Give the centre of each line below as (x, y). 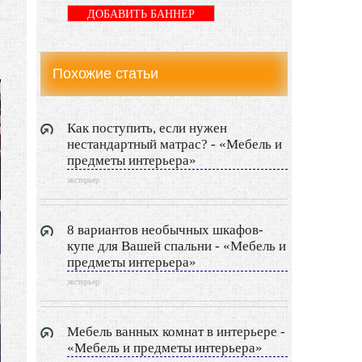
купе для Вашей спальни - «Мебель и (177, 246)
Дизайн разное (93, 86)
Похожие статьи (105, 74)
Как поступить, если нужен (147, 128)
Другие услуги (93, 123)
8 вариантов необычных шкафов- (166, 230)
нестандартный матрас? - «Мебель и (175, 144)
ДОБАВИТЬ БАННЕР (141, 14)
